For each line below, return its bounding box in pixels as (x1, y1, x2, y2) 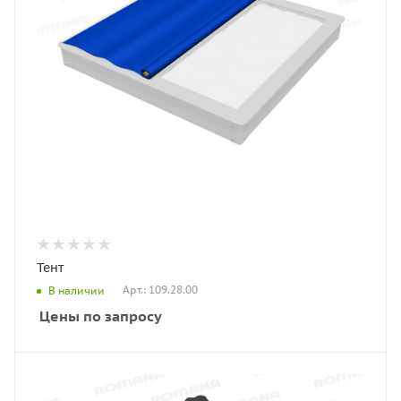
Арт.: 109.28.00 (123, 283, 198, 297)
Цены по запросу (39, 307, 162, 325)
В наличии (48, 283, 105, 297)
